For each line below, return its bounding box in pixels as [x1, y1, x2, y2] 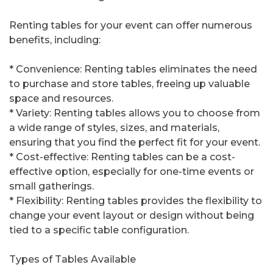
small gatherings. [9, 180, 94, 193]
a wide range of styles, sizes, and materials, [9, 122, 219, 134]
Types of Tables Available [9, 253, 136, 266]
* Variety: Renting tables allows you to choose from [9, 107, 260, 119]
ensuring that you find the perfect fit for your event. [9, 136, 260, 149]
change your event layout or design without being [9, 210, 254, 222]
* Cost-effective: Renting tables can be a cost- [9, 151, 235, 163]
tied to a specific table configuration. [9, 224, 189, 236]
